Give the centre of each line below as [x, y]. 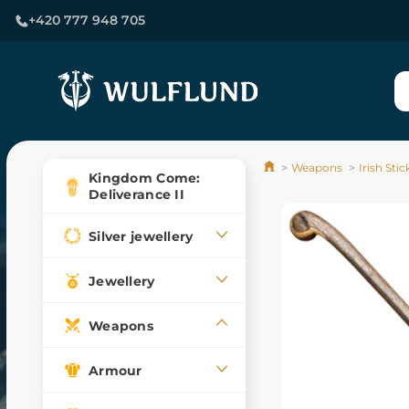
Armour [115, 370]
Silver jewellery [141, 236]
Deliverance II [136, 194]
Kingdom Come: [145, 178]
